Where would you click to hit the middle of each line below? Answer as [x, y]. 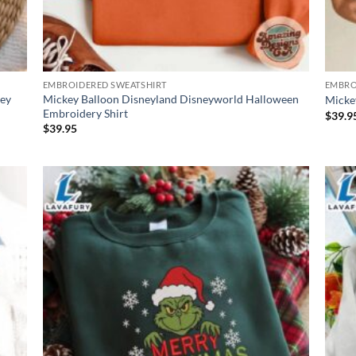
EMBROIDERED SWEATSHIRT [104, 84]
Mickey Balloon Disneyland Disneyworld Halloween [170, 99]
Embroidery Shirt [85, 113]
